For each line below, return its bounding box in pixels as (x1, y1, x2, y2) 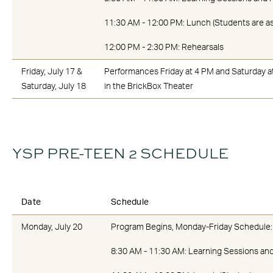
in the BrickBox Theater (104, 82, 193, 91)
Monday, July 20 (21, 222, 82, 232)
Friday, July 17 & (21, 67, 82, 76)
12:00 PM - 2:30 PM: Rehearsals (104, 43, 224, 52)
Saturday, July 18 (21, 82, 86, 91)
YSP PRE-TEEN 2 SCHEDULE (12, 143, 229, 163)
